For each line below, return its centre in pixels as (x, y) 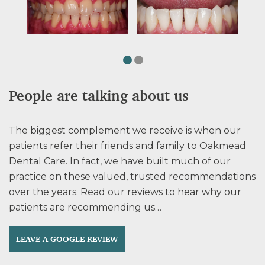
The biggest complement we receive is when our (125, 130)
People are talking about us (99, 96)
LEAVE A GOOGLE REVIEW (67, 239)
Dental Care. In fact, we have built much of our (120, 161)
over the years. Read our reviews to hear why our (125, 192)
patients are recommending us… (85, 207)
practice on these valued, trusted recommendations (132, 177)
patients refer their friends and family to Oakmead (127, 146)
